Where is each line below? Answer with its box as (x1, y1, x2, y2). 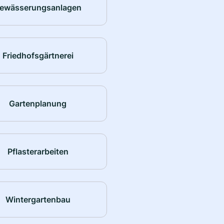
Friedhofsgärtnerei (2, 50, 73, 60)
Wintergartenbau (5, 194, 70, 204)
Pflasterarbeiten (7, 146, 68, 156)
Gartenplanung (9, 98, 67, 108)
